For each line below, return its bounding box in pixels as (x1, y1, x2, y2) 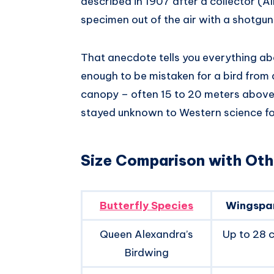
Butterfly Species (100, 198, 193, 212)
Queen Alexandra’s (100, 227, 193, 241)
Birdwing (124, 245, 169, 259)
